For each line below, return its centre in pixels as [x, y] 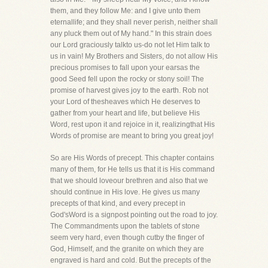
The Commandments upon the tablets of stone [125, 226]
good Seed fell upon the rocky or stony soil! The [127, 79]
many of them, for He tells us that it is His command [133, 169]
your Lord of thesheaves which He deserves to [125, 102]
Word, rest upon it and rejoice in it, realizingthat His [133, 124]
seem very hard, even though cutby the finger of [127, 237]
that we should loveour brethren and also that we [129, 181]
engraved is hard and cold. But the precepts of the [131, 260]
